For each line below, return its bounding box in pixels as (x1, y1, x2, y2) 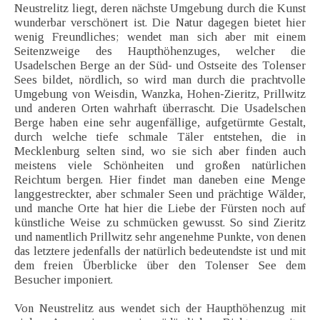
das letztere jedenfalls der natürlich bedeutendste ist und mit (14, 244, 306, 259)
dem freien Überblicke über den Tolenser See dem (14, 259, 306, 273)
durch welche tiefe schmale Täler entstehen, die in (14, 130, 306, 144)
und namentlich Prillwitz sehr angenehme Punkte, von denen (14, 230, 306, 244)
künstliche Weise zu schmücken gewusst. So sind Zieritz (14, 216, 306, 230)
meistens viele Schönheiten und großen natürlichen (14, 159, 306, 173)
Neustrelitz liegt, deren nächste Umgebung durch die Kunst (14, 1, 306, 16)
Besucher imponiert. (14, 273, 113, 287)
